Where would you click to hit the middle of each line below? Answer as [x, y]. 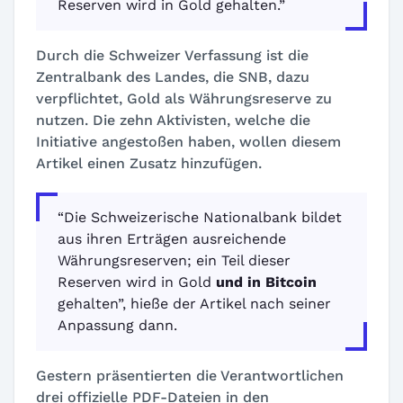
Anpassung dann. [117, 325]
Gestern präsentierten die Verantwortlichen [190, 376]
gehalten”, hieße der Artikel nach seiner [194, 304]
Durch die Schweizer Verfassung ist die [172, 55]
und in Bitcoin [266, 282]
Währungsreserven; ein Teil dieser [174, 260]
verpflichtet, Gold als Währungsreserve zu [184, 99]
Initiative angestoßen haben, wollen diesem [188, 142]
